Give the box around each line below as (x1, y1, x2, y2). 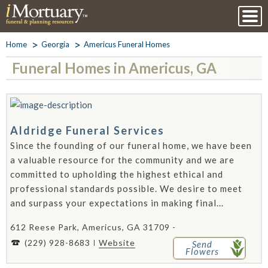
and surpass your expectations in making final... (10, 197, 224, 208)
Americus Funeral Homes (84, 39, 170, 49)
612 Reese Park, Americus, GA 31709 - (10, 222, 176, 232)
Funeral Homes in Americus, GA (12, 59, 217, 77)
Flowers (185, 246, 219, 257)
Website (99, 237, 135, 248)
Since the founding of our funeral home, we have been (10, 140, 252, 151)
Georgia (41, 39, 69, 49)
